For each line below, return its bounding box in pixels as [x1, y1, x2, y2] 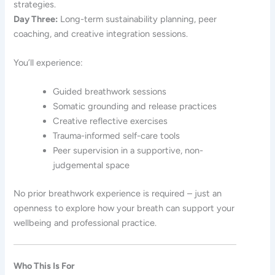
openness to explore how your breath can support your [14, 203, 235, 214]
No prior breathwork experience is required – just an [14, 188, 222, 199]
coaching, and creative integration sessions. [14, 28, 188, 39]
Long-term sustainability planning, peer [58, 13, 217, 25]
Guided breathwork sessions [53, 86, 167, 98]
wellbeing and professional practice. [14, 217, 157, 229]
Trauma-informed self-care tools [53, 130, 180, 142]
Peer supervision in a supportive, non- [53, 145, 204, 157]
